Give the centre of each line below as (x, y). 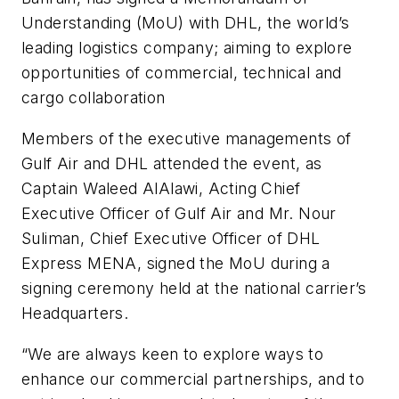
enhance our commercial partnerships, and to (193, 379)
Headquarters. (75, 313)
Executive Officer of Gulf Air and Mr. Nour (179, 214)
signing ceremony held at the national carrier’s (194, 289)
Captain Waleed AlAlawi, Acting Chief (161, 189)
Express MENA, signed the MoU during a (176, 264)
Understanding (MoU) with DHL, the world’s (186, 23)
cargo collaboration (94, 98)
